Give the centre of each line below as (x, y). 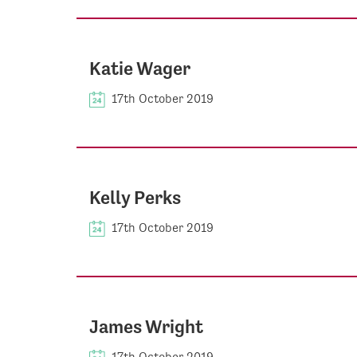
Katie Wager (140, 68)
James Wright (146, 326)
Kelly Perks (135, 197)
